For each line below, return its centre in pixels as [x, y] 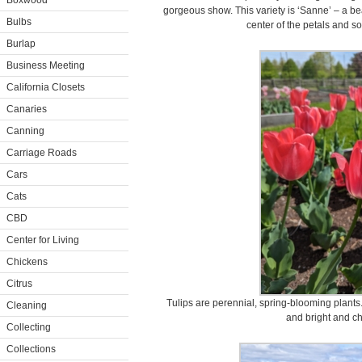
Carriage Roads [42, 153]
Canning [25, 131]
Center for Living [43, 240]
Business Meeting [46, 65]
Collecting [29, 327]
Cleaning [27, 305]
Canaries [27, 109]
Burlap [21, 44]
